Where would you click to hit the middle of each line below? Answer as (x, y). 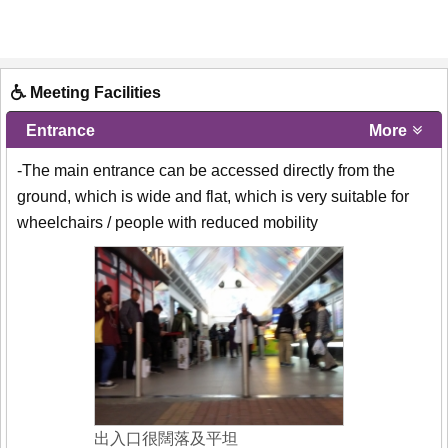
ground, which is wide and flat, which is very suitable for (213, 197)
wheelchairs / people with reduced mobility (167, 223)
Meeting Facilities (93, 93)
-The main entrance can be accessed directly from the (206, 171)
